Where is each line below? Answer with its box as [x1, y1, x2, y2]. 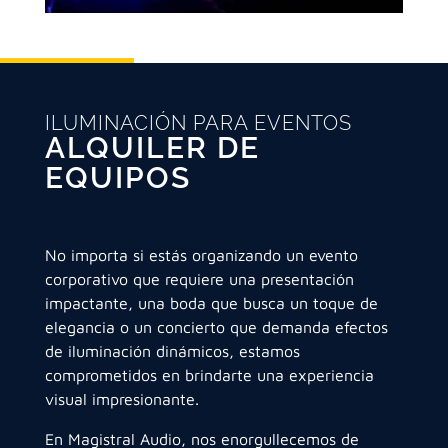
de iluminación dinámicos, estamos [44, 342, 300, 361]
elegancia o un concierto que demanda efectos [44, 318, 388, 337]
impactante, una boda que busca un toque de [44, 294, 378, 313]
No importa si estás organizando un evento [44, 246, 358, 265]
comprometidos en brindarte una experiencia [44, 366, 374, 385]
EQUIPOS [44, 160, 191, 196]
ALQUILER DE [44, 130, 260, 166]
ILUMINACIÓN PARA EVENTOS [44, 111, 352, 136]
